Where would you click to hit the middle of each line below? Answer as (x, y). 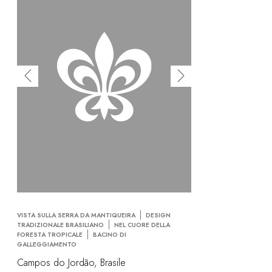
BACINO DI (110, 235)
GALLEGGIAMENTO (47, 245)
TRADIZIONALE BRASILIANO (60, 225)
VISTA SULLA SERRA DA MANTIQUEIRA (76, 216)
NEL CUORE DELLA (142, 225)
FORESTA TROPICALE (50, 235)
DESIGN (158, 216)
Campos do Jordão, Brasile (71, 262)
